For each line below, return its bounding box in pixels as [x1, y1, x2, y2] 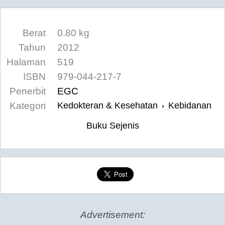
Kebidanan [168, 100, 211, 110]
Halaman [7, 57, 46, 67]
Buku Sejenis [86, 121, 139, 131]
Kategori [10, 100, 46, 111]
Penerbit [10, 86, 46, 96]
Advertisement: [80, 209, 145, 220]
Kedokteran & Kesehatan [57, 100, 158, 110]
